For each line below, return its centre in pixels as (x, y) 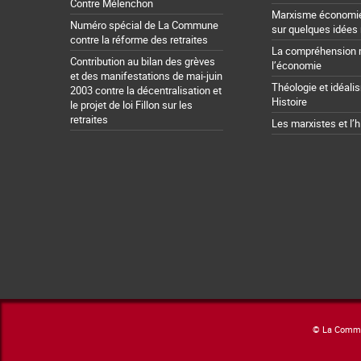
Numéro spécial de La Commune (144, 25)
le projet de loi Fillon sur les (131, 105)
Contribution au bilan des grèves (143, 62)
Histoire (289, 102)
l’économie (297, 66)
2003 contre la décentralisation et (146, 91)
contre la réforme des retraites (139, 40)
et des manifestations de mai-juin (146, 76)
